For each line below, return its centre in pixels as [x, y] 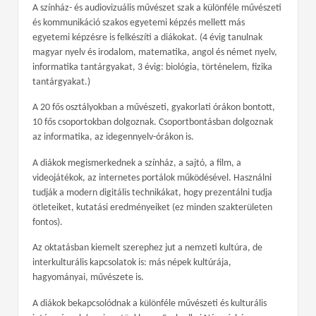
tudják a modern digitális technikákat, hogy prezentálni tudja [152, 193]
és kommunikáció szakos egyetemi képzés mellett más [139, 23]
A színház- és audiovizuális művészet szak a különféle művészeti [157, 8]
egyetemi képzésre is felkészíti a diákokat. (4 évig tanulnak [147, 38]
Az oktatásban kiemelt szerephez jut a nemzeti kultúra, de [147, 248]
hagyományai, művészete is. [88, 278]
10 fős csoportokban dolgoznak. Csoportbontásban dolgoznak [153, 123]
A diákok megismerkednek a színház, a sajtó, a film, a [137, 163]
